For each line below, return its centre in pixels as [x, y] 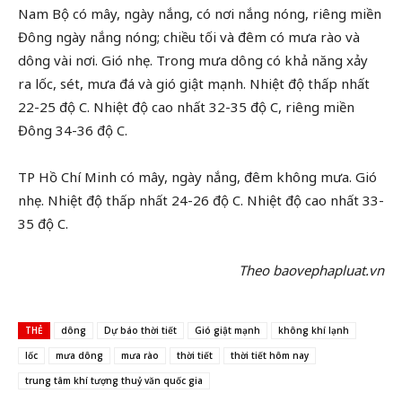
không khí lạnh [314, 330]
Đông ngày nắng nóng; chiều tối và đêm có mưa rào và [189, 37]
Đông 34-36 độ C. [73, 130]
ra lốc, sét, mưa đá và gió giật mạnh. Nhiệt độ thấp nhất [194, 83]
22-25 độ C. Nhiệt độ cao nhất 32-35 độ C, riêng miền [186, 107]
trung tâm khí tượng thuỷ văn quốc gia [114, 380]
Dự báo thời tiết [140, 330]
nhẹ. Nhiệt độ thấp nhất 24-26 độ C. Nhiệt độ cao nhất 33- [201, 200]
